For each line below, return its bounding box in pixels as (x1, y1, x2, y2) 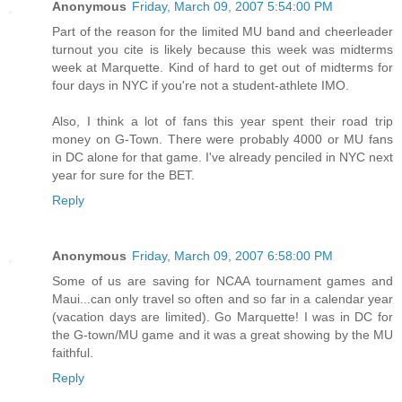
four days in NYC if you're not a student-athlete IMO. (52, 77, 349, 92)
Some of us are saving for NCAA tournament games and (52, 273, 393, 288)
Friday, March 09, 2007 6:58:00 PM (132, 248, 333, 263)
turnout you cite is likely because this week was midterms (52, 41, 393, 57)
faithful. (52, 345, 93, 360)
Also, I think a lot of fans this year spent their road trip (52, 113, 393, 128)
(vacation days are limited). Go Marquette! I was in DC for (52, 309, 393, 324)
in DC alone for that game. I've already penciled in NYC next (52, 149, 393, 164)
